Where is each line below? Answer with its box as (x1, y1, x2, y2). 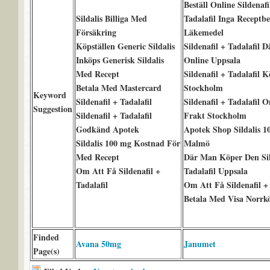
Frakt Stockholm (183, 109, 246, 122)
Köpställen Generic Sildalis (75, 40, 175, 52)
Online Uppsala (183, 54, 240, 66)
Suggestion (33, 102, 72, 115)
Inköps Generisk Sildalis (75, 54, 164, 66)
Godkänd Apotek (75, 123, 139, 136)
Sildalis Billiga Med (75, 12, 147, 25)
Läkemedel (183, 26, 224, 39)
